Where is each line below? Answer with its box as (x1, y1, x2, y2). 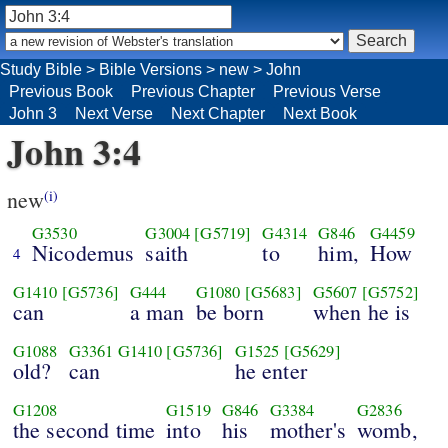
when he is (312, 297, 411, 327)
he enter (234, 356, 307, 386)
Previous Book (9, 82, 113, 100)
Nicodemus (31, 238, 135, 268)
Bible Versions (99, 60, 202, 78)
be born (195, 297, 264, 327)
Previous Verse (273, 82, 381, 100)
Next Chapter (171, 104, 265, 122)
